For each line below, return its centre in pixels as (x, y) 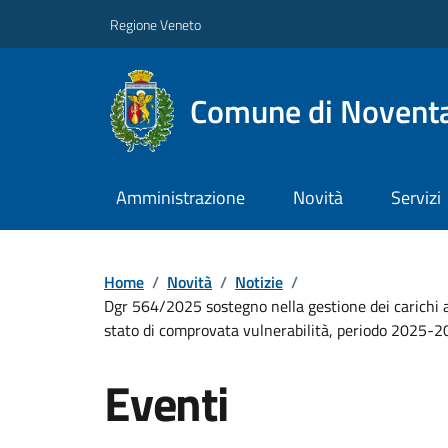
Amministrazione (180, 198)
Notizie (259, 281)
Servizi (415, 198)
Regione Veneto (155, 24)
